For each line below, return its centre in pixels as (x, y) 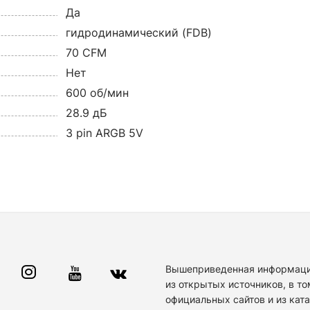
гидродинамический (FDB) (138, 33)
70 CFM (86, 53)
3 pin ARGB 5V (104, 133)
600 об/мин (97, 93)
